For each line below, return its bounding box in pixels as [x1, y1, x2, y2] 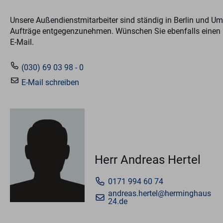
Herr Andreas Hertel [95, 153, 201, 167]
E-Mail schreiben [19, 78, 79, 88]
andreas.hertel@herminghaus [108, 189, 211, 199]
